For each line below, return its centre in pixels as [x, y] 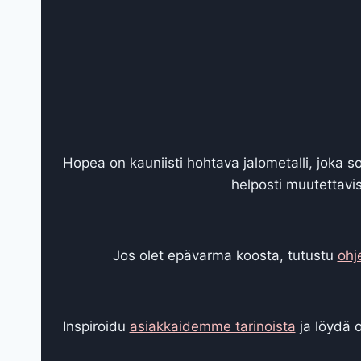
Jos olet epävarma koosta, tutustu [225, 255]
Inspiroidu [96, 326]
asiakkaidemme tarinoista [212, 326]
